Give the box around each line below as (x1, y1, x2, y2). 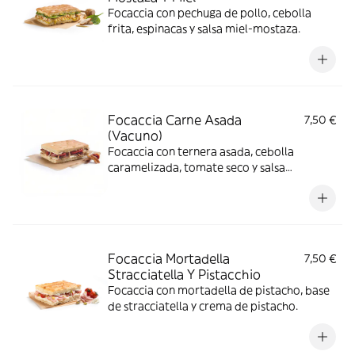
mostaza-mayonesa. (108, 176, 213, 190)
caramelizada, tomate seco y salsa (108, 160, 285, 174)
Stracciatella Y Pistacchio (108, 266, 261, 282)
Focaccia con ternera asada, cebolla (108, 144, 294, 158)
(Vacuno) (108, 128, 162, 143)
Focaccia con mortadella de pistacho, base (108, 283, 330, 297)
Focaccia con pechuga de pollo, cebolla (108, 6, 311, 20)
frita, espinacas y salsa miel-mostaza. (108, 21, 300, 36)
